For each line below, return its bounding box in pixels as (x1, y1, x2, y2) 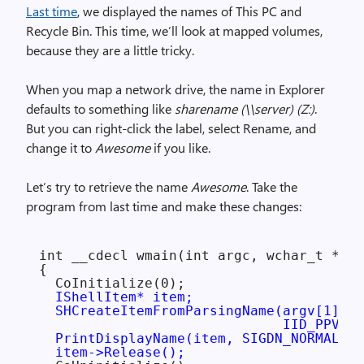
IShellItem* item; (55, 289, 193, 305)
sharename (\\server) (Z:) (175, 100, 314, 117)
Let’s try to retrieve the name (26, 178, 191, 195)
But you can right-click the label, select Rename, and (26, 119, 316, 136)
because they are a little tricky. (26, 41, 194, 58)
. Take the (246, 178, 297, 195)
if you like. (150, 139, 210, 156)
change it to (26, 139, 95, 156)
